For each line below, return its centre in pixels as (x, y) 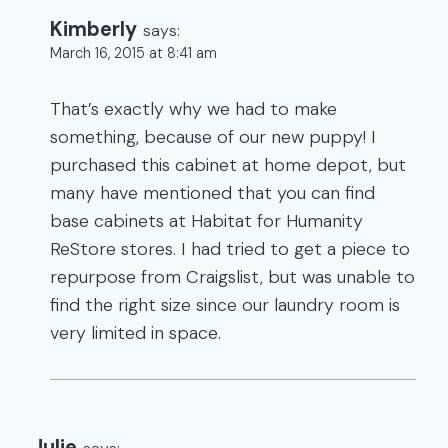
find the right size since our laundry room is (225, 305)
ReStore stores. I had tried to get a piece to (230, 249)
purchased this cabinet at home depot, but (228, 165)
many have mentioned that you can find (212, 193)
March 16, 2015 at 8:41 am (133, 52)
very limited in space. (135, 333)
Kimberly (93, 28)
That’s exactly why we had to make (193, 109)
